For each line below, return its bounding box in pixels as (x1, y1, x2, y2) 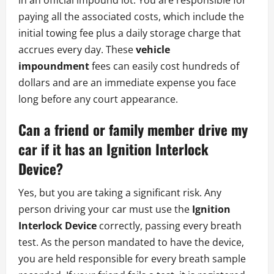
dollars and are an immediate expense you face (18, 75, 236, 89)
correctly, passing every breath (97, 218, 242, 232)
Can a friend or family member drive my (18, 119, 248, 140)
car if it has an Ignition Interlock (18, 138, 209, 160)
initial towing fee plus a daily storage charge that (18, 26, 241, 40)
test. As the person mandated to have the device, (18, 235, 244, 249)
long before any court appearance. (18, 92, 178, 106)
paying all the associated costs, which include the (18, 9, 244, 23)
